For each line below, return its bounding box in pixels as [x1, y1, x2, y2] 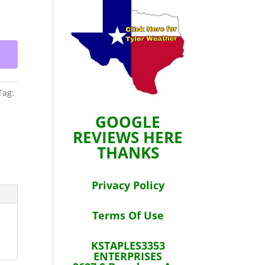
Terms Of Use [92, 208, 164, 222]
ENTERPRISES [93, 248, 163, 263]
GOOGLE [95, 111, 161, 132]
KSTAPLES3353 [91, 238, 165, 253]
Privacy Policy [91, 177, 164, 192]
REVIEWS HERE [73, 126, 183, 148]
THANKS [96, 141, 159, 163]
